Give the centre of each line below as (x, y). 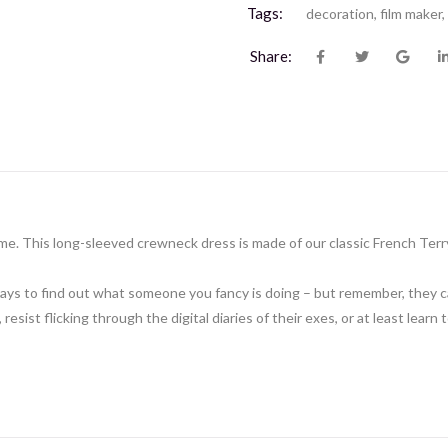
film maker (410, 13)
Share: (270, 55)
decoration (339, 13)
